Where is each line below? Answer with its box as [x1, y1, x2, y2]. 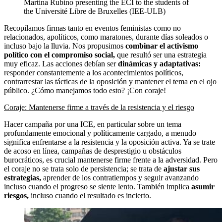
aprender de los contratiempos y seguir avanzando [41, 173, 199, 182]
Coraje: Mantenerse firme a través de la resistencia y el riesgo [4, 103, 194, 111]
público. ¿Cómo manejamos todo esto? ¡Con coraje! [4, 86, 168, 95]
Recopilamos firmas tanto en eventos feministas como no [4, 23, 181, 32]
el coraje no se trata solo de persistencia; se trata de [4, 164, 164, 173]
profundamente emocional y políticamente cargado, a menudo [4, 128, 196, 137]
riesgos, [4, 191, 29, 200]
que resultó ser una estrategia [115, 50, 207, 59]
